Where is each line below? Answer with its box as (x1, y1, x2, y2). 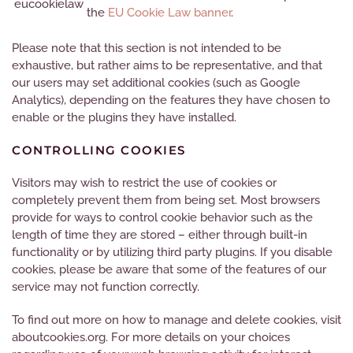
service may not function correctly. (12, 280, 199, 294)
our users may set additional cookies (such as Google (12, 76, 300, 90)
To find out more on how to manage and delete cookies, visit (12, 313, 341, 327)
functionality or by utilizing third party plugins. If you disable (12, 245, 333, 259)
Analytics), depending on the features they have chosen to (12, 93, 330, 107)
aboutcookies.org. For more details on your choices (12, 330, 290, 344)
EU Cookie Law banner (108, 6, 231, 20)
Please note (12, 41, 80, 55)
